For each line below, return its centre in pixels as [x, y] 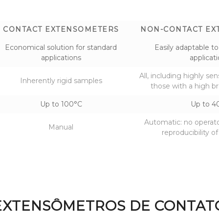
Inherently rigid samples [61, 81]
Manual [61, 127]
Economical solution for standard [61, 48]
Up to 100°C [61, 104]
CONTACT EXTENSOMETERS [61, 30]
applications [61, 58]
